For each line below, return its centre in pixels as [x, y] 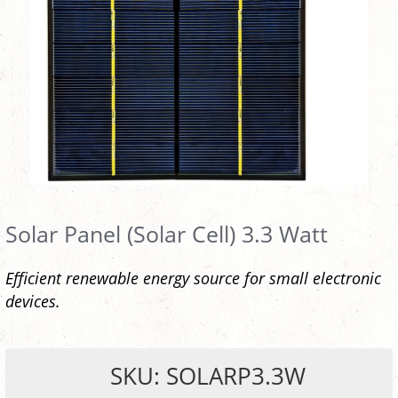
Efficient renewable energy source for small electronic [193, 278]
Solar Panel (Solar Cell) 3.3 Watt [167, 234]
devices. [33, 301]
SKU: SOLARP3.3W [208, 376]
